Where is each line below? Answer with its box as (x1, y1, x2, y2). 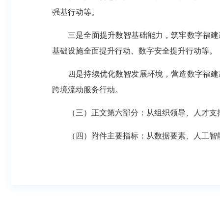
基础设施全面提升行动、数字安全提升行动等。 (52, 47, 217, 55)
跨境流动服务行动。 (52, 85, 123, 94)
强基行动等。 (52, 8, 99, 16)
